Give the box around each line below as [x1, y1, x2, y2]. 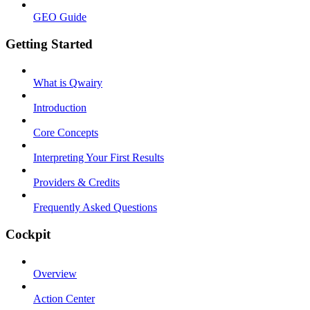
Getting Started [6, 36, 93, 51]
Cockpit [6, 226, 51, 241]
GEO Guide [33, 10, 86, 23]
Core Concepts [33, 127, 98, 139]
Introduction [33, 102, 86, 114]
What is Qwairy [33, 77, 102, 89]
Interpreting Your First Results [33, 152, 164, 164]
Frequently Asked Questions [33, 201, 157, 214]
